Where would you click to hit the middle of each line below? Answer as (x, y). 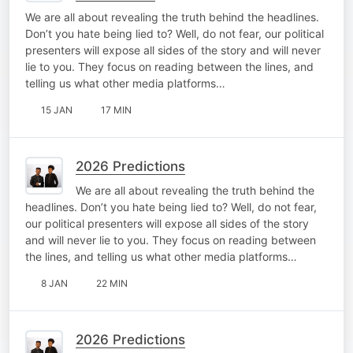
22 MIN (112, 283)
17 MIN (116, 110)
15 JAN (57, 110)
